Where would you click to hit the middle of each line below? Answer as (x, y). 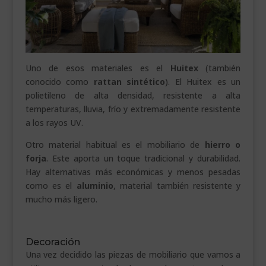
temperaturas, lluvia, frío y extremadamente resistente (133, 109)
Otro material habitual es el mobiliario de (115, 144)
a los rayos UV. (54, 122)
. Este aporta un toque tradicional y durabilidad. (143, 158)
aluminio (95, 185)
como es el (51, 185)
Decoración (53, 242)
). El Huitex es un (203, 81)
